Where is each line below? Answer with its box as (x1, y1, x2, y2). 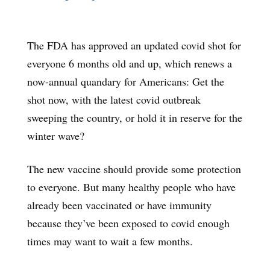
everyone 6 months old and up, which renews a (27, 55, 232, 71)
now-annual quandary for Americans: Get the (27, 74, 224, 89)
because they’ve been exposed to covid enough (27, 215, 230, 230)
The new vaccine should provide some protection (27, 161, 241, 176)
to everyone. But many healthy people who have (27, 179, 236, 194)
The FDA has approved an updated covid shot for (27, 37, 241, 52)
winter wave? (27, 128, 84, 143)
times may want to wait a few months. (27, 233, 193, 248)
